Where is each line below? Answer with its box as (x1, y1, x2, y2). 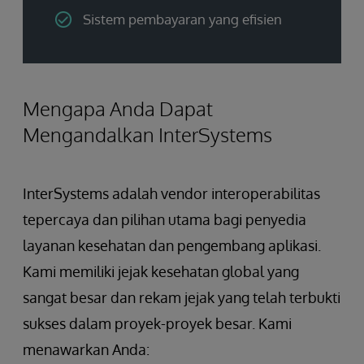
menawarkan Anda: (23, 340, 149, 358)
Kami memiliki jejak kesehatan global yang (23, 262, 299, 280)
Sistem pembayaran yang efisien (83, 10, 282, 28)
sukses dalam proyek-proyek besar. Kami (23, 314, 292, 332)
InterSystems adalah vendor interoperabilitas (23, 184, 320, 202)
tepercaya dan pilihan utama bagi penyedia (23, 210, 306, 228)
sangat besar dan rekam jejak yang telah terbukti (23, 288, 340, 306)
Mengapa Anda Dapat (23, 95, 213, 121)
